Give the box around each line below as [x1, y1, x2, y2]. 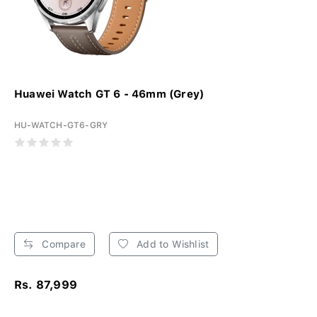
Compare [39, 238, 86, 250]
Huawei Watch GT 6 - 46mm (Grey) [14, 87, 204, 100]
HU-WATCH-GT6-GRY [14, 120, 108, 130]
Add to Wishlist [134, 238, 209, 250]
